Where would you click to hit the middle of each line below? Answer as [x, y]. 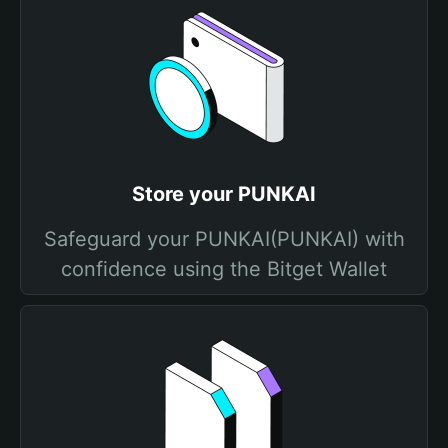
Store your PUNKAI [224, 194]
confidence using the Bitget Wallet [224, 269]
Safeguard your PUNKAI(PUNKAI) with [224, 239]
